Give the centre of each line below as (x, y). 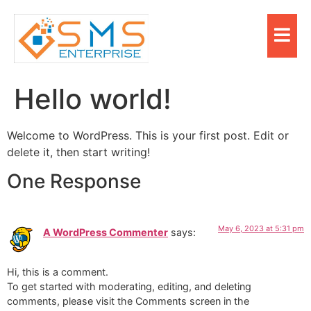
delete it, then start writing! (78, 152)
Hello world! (93, 99)
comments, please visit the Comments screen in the (128, 301)
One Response (74, 182)
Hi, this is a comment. (58, 271)
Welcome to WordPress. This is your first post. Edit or (148, 135)
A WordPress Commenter (106, 233)
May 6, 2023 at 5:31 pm (261, 229)
